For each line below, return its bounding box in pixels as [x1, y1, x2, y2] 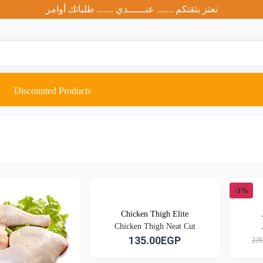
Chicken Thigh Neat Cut [114, 221, 195, 231]
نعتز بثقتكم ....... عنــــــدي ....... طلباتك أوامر [45, 4, 218, 14]
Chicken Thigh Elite [121, 209, 189, 218]
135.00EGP [129, 234, 181, 247]
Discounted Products [14, 85, 91, 96]
